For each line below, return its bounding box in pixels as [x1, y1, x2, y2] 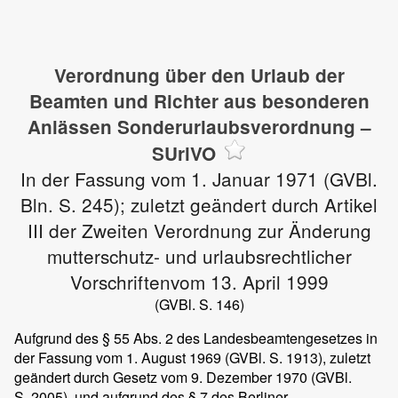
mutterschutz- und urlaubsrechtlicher [46, 243, 352, 269]
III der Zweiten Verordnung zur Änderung [27, 217, 371, 243]
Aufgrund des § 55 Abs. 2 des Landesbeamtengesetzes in [14, 328, 378, 348]
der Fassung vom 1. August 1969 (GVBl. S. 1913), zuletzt [14, 347, 370, 368]
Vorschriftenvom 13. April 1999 [69, 268, 329, 295]
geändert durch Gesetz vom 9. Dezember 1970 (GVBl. [14, 367, 352, 387]
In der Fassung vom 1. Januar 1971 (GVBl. [20, 165, 378, 192]
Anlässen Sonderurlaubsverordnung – [27, 114, 371, 139]
